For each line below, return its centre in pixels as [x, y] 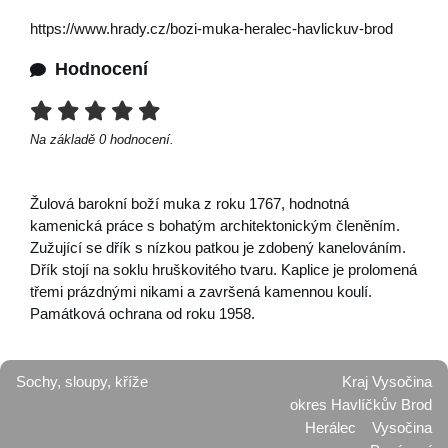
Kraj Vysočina [387, 381]
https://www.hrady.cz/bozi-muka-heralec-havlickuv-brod [211, 28]
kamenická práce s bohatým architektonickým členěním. [215, 225]
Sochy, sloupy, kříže [82, 381]
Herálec [330, 427]
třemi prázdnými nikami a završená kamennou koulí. [201, 291]
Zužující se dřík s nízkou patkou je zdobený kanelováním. [218, 247]
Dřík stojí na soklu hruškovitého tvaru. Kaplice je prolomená [223, 269]
